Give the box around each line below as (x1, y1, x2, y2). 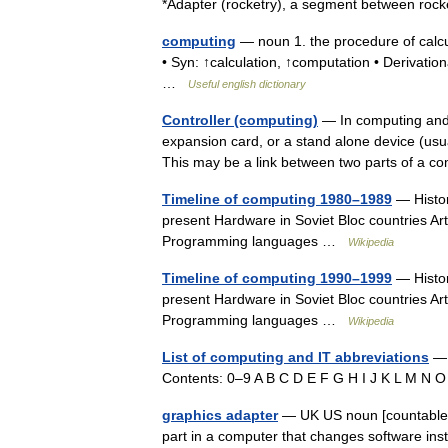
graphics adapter (162, 407, 278, 423)
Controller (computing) (162, 112, 318, 128)
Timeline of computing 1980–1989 (162, 191, 392, 207)
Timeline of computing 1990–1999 (162, 270, 392, 286)
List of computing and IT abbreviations (162, 349, 429, 365)
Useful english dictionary (188, 78, 306, 90)
